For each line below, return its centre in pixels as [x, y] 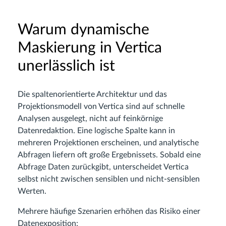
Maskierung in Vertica [90, 48]
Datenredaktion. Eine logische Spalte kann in [96, 131]
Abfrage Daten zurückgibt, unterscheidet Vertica [103, 167]
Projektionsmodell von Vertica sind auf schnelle [101, 106]
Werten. [32, 191]
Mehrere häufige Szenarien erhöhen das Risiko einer [109, 211]
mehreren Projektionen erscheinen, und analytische [108, 143]
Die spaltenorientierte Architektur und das [92, 94]
